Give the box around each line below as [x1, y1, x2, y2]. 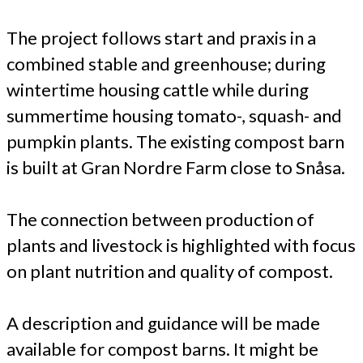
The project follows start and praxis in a [6, 26, 316, 49]
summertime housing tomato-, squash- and [6, 104, 342, 126]
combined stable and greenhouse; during [6, 52, 326, 75]
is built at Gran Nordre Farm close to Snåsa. [6, 156, 345, 178]
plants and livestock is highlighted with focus [6, 233, 356, 256]
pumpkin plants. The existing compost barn [6, 130, 344, 152]
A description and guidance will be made [6, 311, 320, 334]
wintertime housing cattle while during [6, 78, 309, 100]
